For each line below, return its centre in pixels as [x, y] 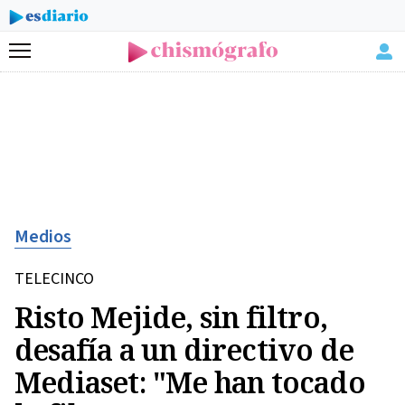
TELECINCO [54, 279]
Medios [43, 237]
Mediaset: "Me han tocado [190, 382]
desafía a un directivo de [184, 349]
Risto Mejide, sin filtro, [171, 317]
